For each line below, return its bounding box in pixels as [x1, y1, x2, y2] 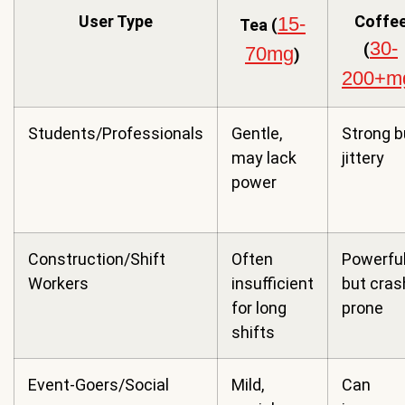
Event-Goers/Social [28, 375, 169, 395]
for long [231, 298, 287, 318]
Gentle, [231, 124, 282, 144]
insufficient [231, 274, 314, 294]
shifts [231, 323, 275, 343]
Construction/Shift [28, 250, 165, 269]
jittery [342, 148, 384, 168]
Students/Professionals [28, 124, 203, 144]
